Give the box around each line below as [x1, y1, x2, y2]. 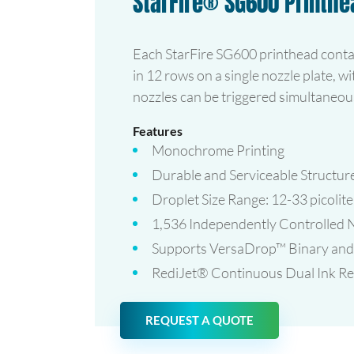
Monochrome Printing [152, 141, 284, 159]
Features [133, 123, 183, 138]
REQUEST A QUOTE [145, 313, 254, 327]
